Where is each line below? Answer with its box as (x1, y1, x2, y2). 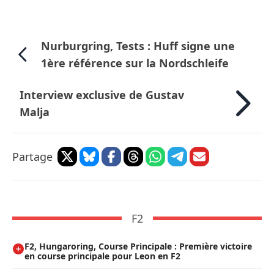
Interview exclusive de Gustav (20, 87, 184, 102)
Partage (12, 149, 53, 164)
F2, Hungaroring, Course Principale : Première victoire (24, 240, 252, 252)
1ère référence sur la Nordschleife (41, 55, 229, 70)
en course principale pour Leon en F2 (24, 250, 180, 262)
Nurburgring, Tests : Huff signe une (41, 38, 235, 53)
